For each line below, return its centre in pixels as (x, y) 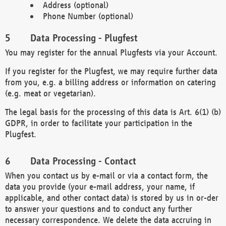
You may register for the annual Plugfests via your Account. (111, 52)
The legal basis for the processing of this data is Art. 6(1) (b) (113, 112)
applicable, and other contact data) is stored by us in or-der (112, 197)
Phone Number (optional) (88, 16)
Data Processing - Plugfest (84, 38)
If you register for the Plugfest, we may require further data (111, 71)
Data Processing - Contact (83, 161)
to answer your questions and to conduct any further (99, 209)
